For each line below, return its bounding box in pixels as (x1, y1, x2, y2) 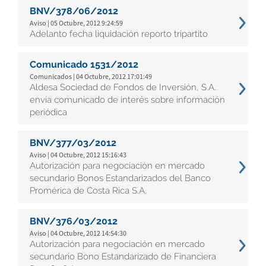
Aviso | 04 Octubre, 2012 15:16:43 (30, 150, 126, 159)
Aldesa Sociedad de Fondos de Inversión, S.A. (30, 82, 216, 93)
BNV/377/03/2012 (30, 137, 116, 148)
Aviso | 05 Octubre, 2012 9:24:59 (30, 18, 123, 27)
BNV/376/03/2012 (30, 216, 118, 227)
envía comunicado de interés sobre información (30, 94, 225, 105)
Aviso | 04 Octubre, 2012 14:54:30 (30, 229, 126, 237)
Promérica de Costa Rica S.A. (30, 185, 147, 196)
